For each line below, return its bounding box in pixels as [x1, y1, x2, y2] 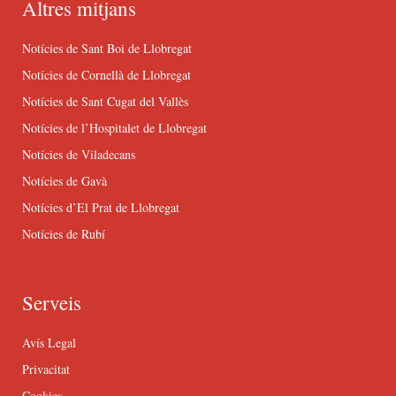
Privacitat [22, 360, 70, 377]
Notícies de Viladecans [22, 145, 135, 163]
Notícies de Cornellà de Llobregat [22, 65, 191, 83]
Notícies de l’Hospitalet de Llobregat [22, 118, 207, 136]
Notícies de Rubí [22, 225, 105, 242]
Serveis [22, 288, 81, 316]
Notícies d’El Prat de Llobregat [22, 198, 179, 216]
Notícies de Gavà [22, 171, 107, 189]
